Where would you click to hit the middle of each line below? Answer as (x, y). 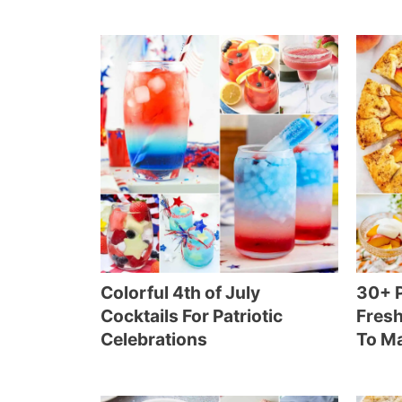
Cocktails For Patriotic (192, 316)
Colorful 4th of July (180, 293)
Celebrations (154, 339)
